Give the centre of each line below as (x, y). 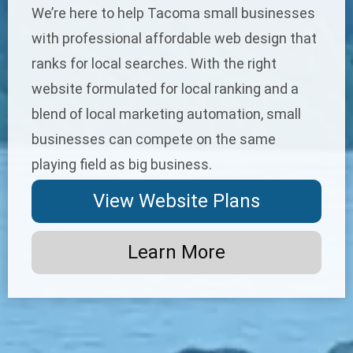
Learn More (176, 252)
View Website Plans (176, 201)
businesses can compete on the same (154, 139)
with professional (88, 38)
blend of (59, 113)
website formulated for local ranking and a (165, 88)
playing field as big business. (122, 164)
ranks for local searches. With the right (154, 63)
